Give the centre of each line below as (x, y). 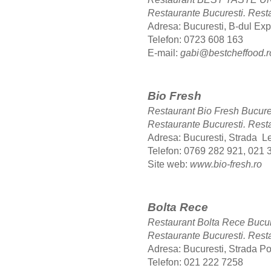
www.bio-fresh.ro (226, 165)
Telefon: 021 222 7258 (195, 263)
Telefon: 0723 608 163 (195, 40)
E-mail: (164, 53)
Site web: (169, 165)
